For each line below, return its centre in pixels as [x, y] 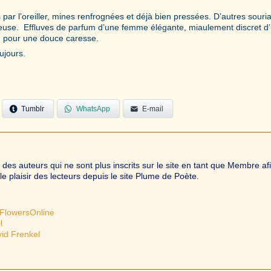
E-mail [153, 109]
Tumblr [33, 109]
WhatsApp [93, 109]
